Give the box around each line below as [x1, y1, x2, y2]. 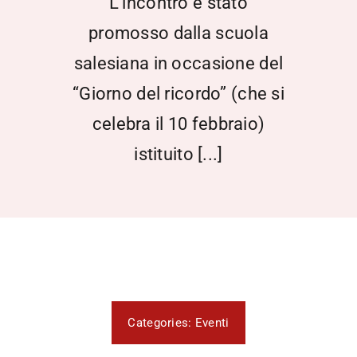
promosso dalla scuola [88, 23, 269, 44]
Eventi [194, 316, 229, 331]
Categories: [127, 316, 195, 331]
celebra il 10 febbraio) [92, 114, 265, 135]
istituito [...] [134, 144, 223, 165]
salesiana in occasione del [73, 53, 284, 74]
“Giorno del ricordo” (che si [73, 84, 284, 104]
